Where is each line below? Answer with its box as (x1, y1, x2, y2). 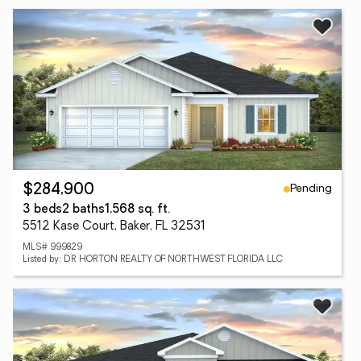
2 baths (62, 204, 105, 216)
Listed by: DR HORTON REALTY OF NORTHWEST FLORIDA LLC (23, 255, 283, 264)
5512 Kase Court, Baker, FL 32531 (23, 221, 205, 233)
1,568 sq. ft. (105, 204, 170, 216)
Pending (290, 182, 332, 195)
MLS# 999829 (23, 243, 82, 252)
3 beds (23, 204, 62, 216)
